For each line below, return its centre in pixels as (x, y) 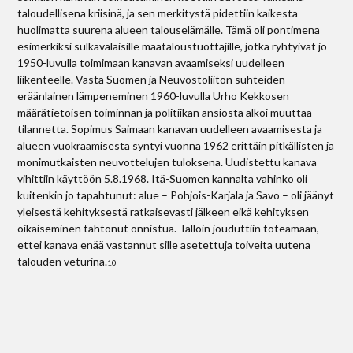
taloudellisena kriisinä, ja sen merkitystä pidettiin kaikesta (158, 13)
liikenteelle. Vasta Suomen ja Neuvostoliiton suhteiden (152, 79)
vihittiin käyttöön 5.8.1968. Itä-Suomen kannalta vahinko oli (163, 178)
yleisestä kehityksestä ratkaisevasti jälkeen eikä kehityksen (163, 212)
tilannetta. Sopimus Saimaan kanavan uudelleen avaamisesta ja (170, 129)
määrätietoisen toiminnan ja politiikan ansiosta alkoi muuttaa (165, 112)
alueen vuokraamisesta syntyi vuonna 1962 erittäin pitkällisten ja (176, 145)
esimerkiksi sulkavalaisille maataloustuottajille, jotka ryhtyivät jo (173, 46)
